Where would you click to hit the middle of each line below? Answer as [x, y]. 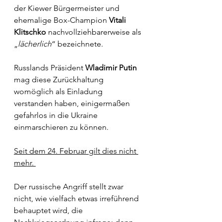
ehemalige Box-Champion [61, 20]
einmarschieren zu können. [61, 127]
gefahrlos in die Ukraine [57, 115]
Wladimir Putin [111, 68]
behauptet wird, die [49, 210]
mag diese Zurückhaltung [60, 80]
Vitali [118, 20]
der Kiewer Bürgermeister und [68, 8]
